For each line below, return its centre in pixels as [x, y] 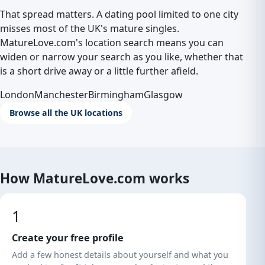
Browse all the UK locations [66, 113]
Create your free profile [68, 238]
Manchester [61, 95]
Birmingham [116, 95]
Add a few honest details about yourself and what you [120, 255]
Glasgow [163, 95]
